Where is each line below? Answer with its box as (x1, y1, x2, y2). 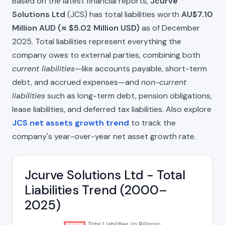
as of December (140, 22, 200, 33)
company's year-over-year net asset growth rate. (12, 131, 196, 142)
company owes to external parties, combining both (12, 49, 200, 60)
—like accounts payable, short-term (75, 63, 207, 74)
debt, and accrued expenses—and (12, 76, 141, 87)
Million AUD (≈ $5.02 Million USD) (12, 22, 140, 33)
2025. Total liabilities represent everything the (12, 36, 181, 47)
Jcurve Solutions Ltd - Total (25, 166, 185, 183)
